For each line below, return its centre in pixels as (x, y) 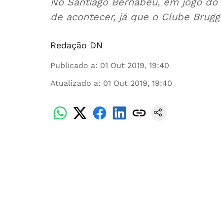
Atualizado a (74, 83)
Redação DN (76, 45)
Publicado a (73, 65)
